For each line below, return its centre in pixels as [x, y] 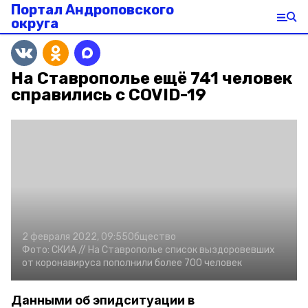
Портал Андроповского [92, 10]
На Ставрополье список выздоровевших [181, 250]
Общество [152, 237]
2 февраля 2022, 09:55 [75, 237]
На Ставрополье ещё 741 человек [152, 78]
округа [35, 23]
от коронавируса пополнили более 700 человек [132, 263]
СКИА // [69, 250]
